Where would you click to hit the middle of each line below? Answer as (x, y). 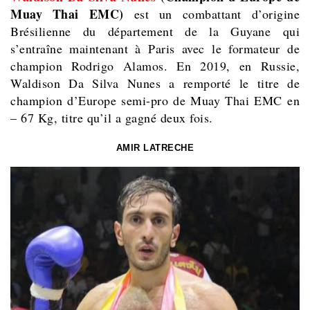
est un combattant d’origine (212, 14)
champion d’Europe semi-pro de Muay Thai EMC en (155, 101)
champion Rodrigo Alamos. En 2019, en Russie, (155, 66)
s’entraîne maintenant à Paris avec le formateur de (155, 49)
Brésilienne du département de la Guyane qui (155, 31)
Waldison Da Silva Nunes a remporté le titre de (155, 83)
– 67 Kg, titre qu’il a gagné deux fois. (112, 118)
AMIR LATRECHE (155, 148)
